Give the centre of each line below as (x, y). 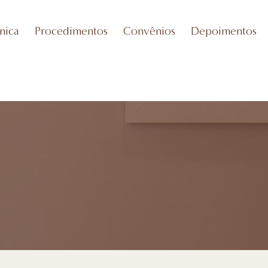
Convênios (149, 31)
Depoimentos (223, 31)
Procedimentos (71, 31)
